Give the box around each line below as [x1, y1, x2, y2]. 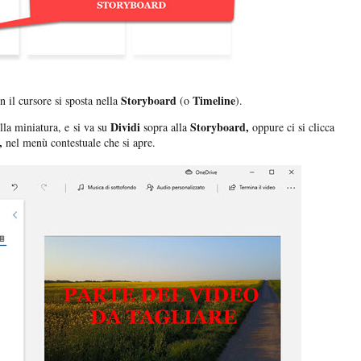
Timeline [189, 92, 235, 110]
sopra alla [143, 119, 187, 135]
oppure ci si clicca [248, 119, 335, 135]
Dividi [110, 118, 143, 136]
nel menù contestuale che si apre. [2, 135, 156, 151]
